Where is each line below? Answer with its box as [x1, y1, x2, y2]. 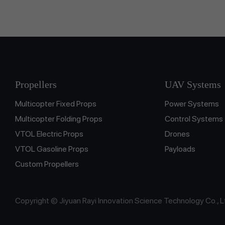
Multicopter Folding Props [15, 114, 102, 124]
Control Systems [165, 114, 223, 124]
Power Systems [165, 98, 219, 108]
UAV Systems [165, 78, 221, 90]
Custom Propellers [15, 159, 79, 169]
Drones [165, 129, 190, 139]
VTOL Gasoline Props [15, 144, 88, 154]
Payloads [165, 144, 196, 154]
